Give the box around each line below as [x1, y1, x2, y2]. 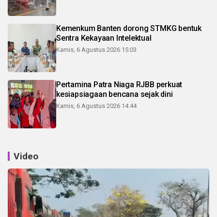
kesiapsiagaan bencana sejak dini [56, 89, 173, 99]
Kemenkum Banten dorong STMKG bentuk [56, 23, 201, 33]
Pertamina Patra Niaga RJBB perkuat [56, 79, 183, 89]
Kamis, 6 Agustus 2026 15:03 [56, 46, 137, 53]
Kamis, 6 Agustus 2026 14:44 [56, 102, 137, 109]
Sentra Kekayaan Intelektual [56, 33, 152, 43]
